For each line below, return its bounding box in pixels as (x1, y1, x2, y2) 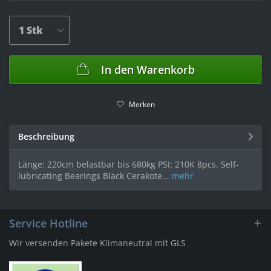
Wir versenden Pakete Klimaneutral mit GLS (9, 237, 186, 249)
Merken (128, 99, 155, 110)
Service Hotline (9, 216, 88, 231)
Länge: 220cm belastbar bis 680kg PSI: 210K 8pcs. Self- (18, 158, 239, 171)
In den (100, 62, 134, 77)
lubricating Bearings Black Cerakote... (18, 170, 169, 182)
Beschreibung (18, 131, 74, 143)
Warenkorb (136, 62, 195, 77)
